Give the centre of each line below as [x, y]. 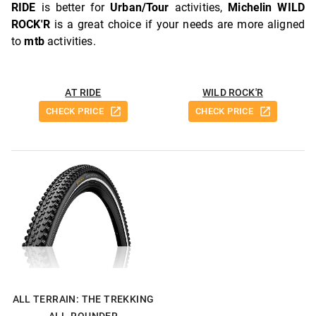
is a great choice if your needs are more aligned [177, 25]
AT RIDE [83, 93]
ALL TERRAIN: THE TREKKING [83, 299]
